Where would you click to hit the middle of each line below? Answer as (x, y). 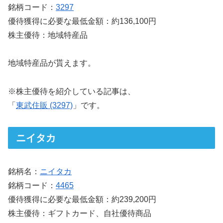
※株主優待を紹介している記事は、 (72, 92)
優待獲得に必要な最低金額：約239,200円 (82, 200)
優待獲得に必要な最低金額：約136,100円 (82, 21)
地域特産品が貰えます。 (52, 63)
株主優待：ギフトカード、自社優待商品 (80, 214)
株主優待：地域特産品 (48, 35)
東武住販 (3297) (44, 106)
